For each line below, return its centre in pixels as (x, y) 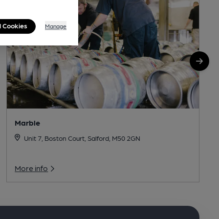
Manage (56, 26)
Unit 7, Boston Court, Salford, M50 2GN (82, 138)
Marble (28, 123)
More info (32, 168)
